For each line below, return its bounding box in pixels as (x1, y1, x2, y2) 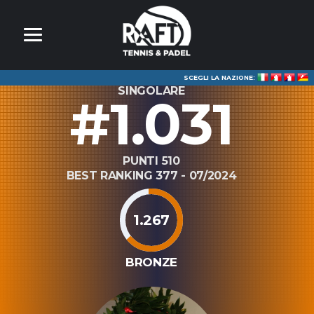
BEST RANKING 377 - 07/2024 (66, 169, 237, 182)
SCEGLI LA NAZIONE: (184, 74, 257, 81)
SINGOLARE (118, 84, 185, 97)
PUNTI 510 (123, 154, 180, 168)
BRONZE (125, 255, 177, 269)
